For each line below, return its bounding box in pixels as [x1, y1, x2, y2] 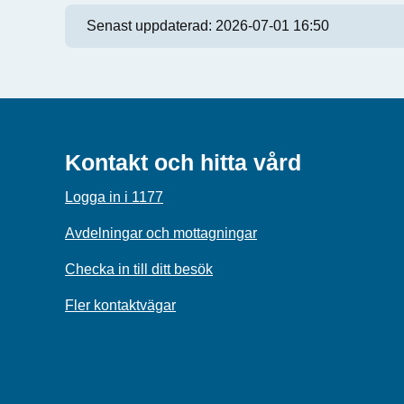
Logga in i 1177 [65, 189, 163, 205]
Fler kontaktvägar [65, 298, 176, 313]
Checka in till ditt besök [65, 262, 213, 277]
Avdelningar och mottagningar [65, 225, 257, 241]
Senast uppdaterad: [87, 18, 216, 33]
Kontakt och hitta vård [65, 150, 301, 175]
